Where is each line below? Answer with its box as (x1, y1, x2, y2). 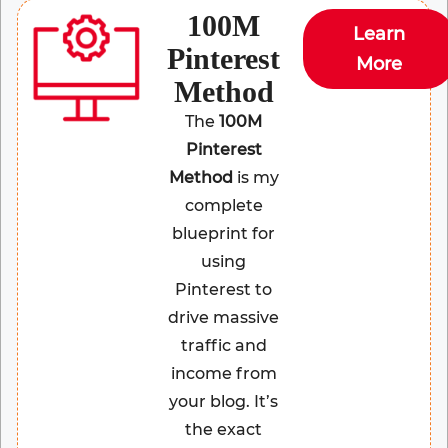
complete (184, 196, 263, 216)
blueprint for (172, 224, 276, 244)
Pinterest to (175, 280, 273, 300)
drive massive (168, 308, 280, 328)
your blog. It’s (169, 392, 279, 412)
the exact (185, 420, 263, 440)
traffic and (180, 336, 267, 356)
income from (170, 364, 277, 384)
